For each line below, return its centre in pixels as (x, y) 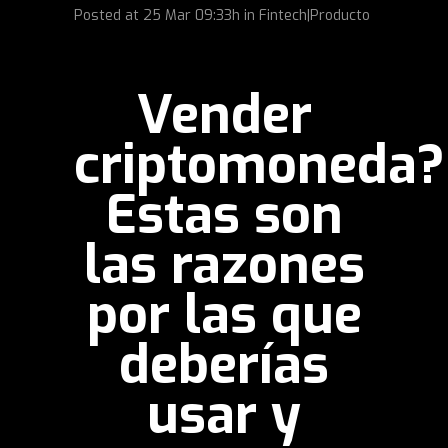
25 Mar (167, 16)
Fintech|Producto (314, 16)
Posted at (108, 16)
